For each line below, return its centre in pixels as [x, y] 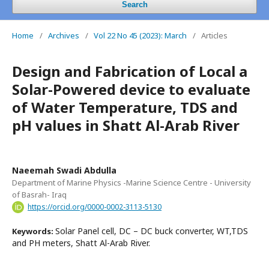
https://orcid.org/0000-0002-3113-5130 [95, 207]
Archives [64, 35]
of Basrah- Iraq [39, 194]
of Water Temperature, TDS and [125, 107]
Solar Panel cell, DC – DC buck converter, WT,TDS [152, 231]
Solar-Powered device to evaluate [131, 89]
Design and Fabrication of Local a [130, 71]
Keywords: [34, 231]
